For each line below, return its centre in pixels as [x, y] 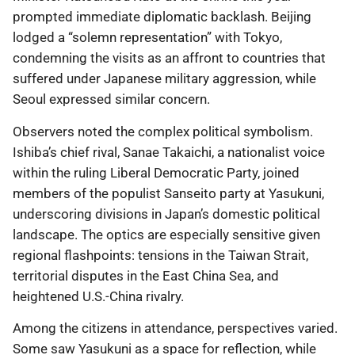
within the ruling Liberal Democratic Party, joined [156, 172]
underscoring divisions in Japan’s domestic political [166, 214]
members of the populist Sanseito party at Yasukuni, [168, 193]
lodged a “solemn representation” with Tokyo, [147, 38]
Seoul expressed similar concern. [111, 99]
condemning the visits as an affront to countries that [169, 58]
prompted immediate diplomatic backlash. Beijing [162, 17]
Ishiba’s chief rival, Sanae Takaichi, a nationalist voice [169, 152]
